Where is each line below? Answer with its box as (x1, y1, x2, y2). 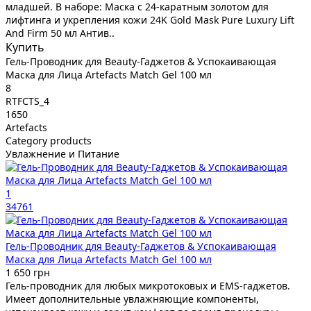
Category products (6, 133, 92, 147)
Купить (6, 39, 44, 55)
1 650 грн (6, 265, 50, 279)
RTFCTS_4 (6, 94, 49, 108)
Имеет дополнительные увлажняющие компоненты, (6, 292, 259, 305)
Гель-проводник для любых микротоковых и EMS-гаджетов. (6, 278, 290, 292)
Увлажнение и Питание (6, 146, 119, 160)
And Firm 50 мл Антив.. (6, 26, 115, 40)
